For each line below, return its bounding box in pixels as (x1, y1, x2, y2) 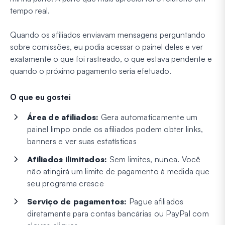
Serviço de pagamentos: (27, 196, 127, 207)
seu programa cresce (27, 178, 104, 189)
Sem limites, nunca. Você (107, 154, 201, 165)
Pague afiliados (127, 196, 184, 207)
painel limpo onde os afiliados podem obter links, (27, 124, 203, 135)
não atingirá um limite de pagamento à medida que (27, 166, 209, 177)
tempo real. (10, 6, 50, 16)
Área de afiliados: (27, 112, 99, 123)
